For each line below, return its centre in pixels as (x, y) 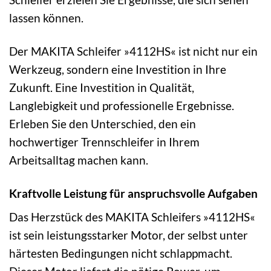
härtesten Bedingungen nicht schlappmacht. (121, 253)
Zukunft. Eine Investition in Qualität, (102, 87)
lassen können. (46, 18)
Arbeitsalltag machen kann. (79, 160)
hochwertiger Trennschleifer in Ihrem (104, 142)
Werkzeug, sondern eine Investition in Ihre (118, 69)
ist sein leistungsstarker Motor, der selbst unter (129, 235)
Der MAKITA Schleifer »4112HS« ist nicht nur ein (133, 51)
